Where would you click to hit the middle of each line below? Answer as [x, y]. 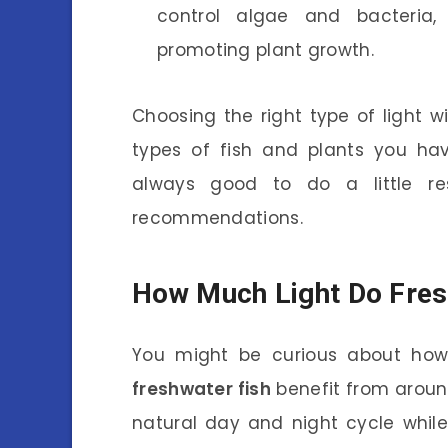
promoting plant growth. [265, 50]
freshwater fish [201, 389]
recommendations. [217, 218]
